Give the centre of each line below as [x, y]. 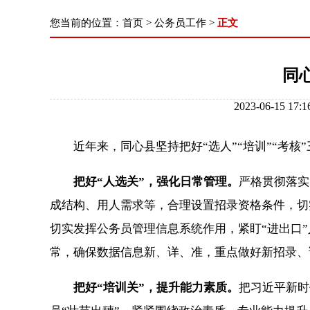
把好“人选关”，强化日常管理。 [156, 182]
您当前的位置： [86, 23]
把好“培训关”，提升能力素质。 [156, 288]
